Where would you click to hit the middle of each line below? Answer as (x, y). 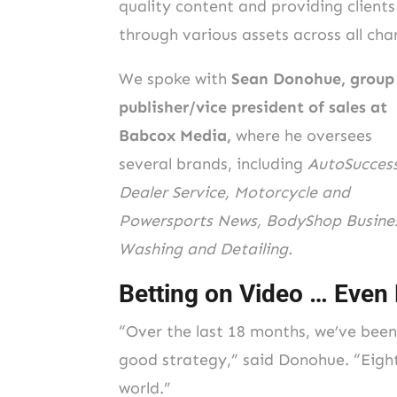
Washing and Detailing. (206, 249)
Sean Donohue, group (313, 78)
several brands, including (214, 163)
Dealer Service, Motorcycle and (235, 192)
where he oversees (304, 135)
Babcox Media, (178, 135)
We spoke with (175, 78)
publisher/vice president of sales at (253, 107)
